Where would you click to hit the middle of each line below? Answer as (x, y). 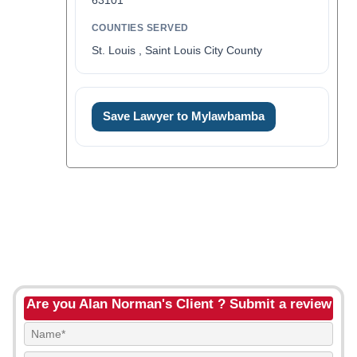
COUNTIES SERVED (140, 28)
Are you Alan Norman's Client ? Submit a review (178, 304)
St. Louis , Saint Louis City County (177, 50)
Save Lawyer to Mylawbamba (183, 116)
